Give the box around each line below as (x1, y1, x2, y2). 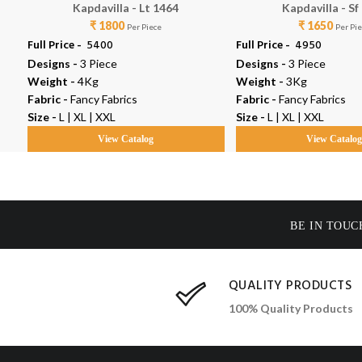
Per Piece (127, 22, 162, 32)
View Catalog (98, 133, 154, 145)
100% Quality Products (228, 301, 353, 315)
